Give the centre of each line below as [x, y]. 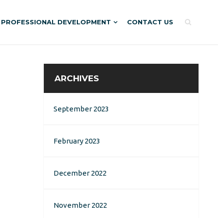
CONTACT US [150, 22]
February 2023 [77, 141]
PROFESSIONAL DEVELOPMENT [56, 22]
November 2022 [80, 205]
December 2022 [80, 173]
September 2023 [81, 109]
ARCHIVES [77, 78]
